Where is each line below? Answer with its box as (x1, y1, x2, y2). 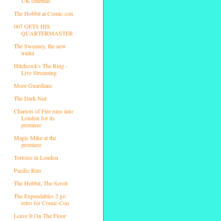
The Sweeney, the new (13, 41, 66, 50)
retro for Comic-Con (21, 198, 69, 207)
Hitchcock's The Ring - (13, 61, 68, 70)
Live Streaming (21, 68, 57, 76)
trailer (21, 48, 35, 57)
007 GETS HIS (13, 22, 50, 30)
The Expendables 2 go (13, 191, 66, 200)
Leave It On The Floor (13, 211, 66, 220)
